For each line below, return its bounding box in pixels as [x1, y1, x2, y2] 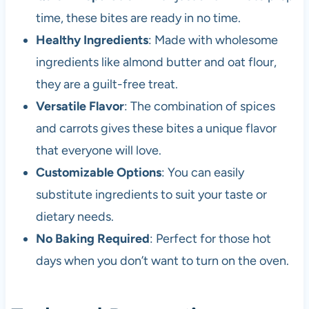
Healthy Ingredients [35, 32, 148, 48]
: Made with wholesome [148, 32, 278, 48]
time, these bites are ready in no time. [35, 10, 241, 26]
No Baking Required [35, 230, 150, 246]
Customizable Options [35, 164, 161, 180]
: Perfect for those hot [149, 230, 271, 246]
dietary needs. [35, 208, 114, 224]
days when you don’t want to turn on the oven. [35, 252, 289, 268]
